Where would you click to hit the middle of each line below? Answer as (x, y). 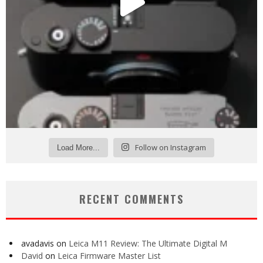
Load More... (78, 147)
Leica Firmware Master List (109, 255)
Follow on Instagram (171, 147)
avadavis (38, 243)
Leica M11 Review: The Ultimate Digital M (148, 243)
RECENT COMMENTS (131, 199)
